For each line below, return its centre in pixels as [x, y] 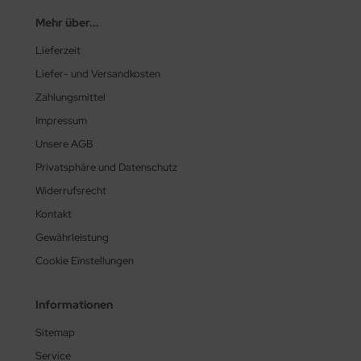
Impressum [61, 120]
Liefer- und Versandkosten [98, 73]
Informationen [74, 304]
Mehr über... [67, 22]
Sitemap [55, 332]
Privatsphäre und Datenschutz [106, 167]
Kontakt [54, 214]
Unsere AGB [64, 143]
